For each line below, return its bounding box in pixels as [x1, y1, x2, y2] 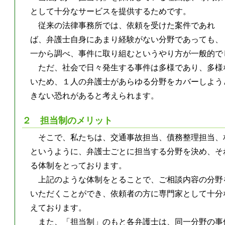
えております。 [30, 203, 87, 212]
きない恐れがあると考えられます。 [30, 91, 159, 100]
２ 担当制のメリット [22, 116, 113, 126]
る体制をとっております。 [30, 161, 127, 170]
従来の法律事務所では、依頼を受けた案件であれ [38, 21, 215, 30]
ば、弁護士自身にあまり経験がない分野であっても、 [30, 35, 223, 44]
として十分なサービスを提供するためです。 [30, 7, 191, 16]
